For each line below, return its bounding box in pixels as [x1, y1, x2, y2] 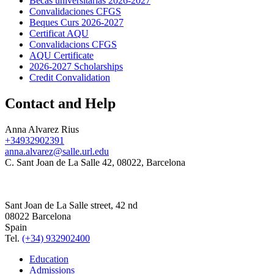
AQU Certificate [29, 50, 94, 61]
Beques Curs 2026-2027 [29, 17, 124, 28]
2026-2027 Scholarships [29, 61, 123, 72]
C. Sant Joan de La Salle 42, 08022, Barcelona [5, 157, 185, 168]
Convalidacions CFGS [29, 39, 117, 50]
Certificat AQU [29, 28, 89, 39]
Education [29, 253, 68, 264]
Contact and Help [5, 95, 116, 111]
